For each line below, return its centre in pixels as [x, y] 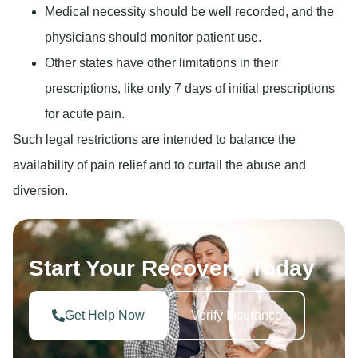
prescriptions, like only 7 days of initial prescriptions [190, 88]
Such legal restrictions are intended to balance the [154, 139]
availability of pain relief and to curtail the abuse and [159, 165]
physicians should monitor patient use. [153, 37]
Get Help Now [105, 315]
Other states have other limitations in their [161, 62]
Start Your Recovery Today [172, 268]
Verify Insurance [237, 315]
